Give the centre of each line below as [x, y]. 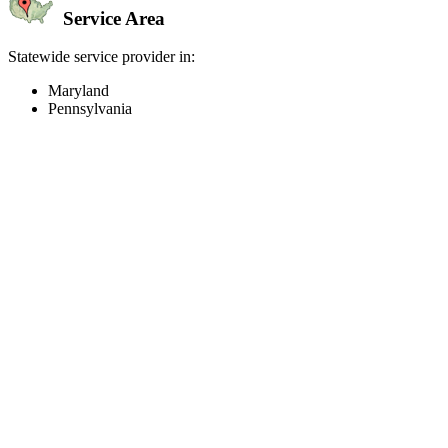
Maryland [78, 91]
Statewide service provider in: [101, 57]
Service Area [111, 18]
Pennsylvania [90, 109]
